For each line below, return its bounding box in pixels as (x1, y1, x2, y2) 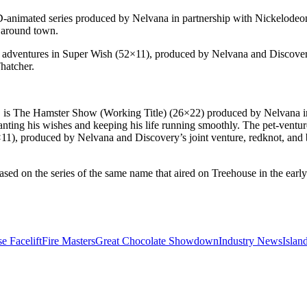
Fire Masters (42, 235, 95, 247)
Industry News (219, 235, 282, 247)
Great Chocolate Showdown (95, 235, 219, 247)
